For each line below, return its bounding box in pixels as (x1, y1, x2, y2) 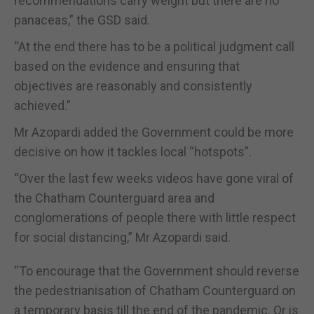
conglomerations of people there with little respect (14, 210, 296, 225)
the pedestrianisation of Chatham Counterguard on (14, 282, 296, 298)
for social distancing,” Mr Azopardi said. (14, 229, 231, 245)
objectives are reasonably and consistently (14, 78, 252, 93)
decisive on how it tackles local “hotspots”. (14, 144, 252, 159)
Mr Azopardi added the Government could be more (14, 124, 294, 139)
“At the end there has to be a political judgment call (14, 39, 294, 54)
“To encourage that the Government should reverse (14, 263, 299, 278)
